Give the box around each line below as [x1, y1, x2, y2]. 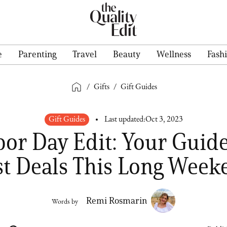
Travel [72, 49, 97, 60]
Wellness [157, 49, 191, 60]
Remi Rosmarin [86, 195, 147, 206]
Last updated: [104, 116, 145, 124]
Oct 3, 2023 [145, 116, 183, 124]
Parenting [18, 49, 56, 60]
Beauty [113, 49, 140, 60]
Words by [52, 198, 78, 206]
